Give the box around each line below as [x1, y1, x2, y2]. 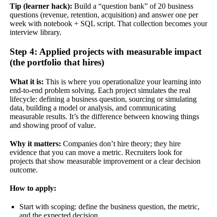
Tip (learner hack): [10, 1, 72, 10]
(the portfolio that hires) [10, 57, 104, 67]
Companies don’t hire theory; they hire [61, 139, 181, 148]
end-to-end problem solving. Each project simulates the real [10, 86, 190, 94]
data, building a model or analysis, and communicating [10, 103, 176, 112]
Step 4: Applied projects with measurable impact [10, 46, 201, 57]
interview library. [10, 28, 62, 36]
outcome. [10, 165, 38, 174]
